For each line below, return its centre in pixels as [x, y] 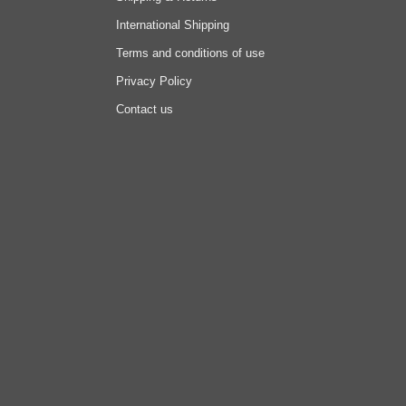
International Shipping [173, 24]
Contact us [145, 109]
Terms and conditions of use [191, 53]
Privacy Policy [155, 81]
